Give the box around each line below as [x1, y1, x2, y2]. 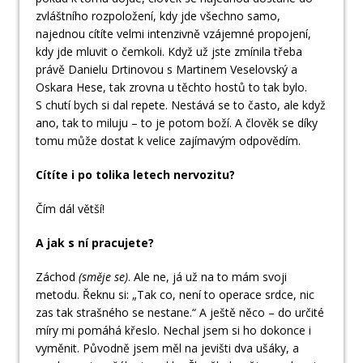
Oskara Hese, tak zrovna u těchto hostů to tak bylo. [36, 79, 307, 96]
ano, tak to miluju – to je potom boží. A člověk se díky [36, 115, 318, 131]
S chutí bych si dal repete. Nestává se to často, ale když [36, 97, 326, 113]
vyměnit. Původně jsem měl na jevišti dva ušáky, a [36, 340, 299, 357]
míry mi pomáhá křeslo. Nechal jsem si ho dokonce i [36, 322, 311, 339]
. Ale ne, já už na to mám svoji [128, 269, 287, 285]
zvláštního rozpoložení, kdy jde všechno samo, [36, 8, 280, 24]
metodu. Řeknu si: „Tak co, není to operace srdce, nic [36, 287, 314, 303]
